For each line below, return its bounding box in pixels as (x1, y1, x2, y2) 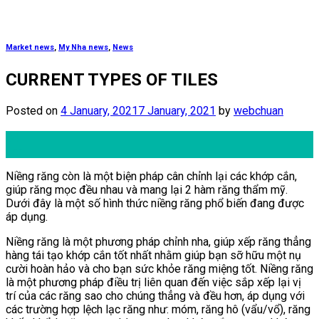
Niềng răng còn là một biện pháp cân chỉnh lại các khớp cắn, (6, 169, 297, 183)
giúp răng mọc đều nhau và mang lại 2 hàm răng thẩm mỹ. (6, 182, 288, 197)
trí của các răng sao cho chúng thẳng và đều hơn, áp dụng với (6, 288, 305, 303)
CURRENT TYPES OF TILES (6, 69, 218, 90)
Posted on (6, 103, 61, 117)
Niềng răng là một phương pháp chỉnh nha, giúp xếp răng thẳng (6, 234, 311, 249)
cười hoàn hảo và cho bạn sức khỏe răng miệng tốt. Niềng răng (6, 261, 313, 276)
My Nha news (58, 42, 108, 52)
